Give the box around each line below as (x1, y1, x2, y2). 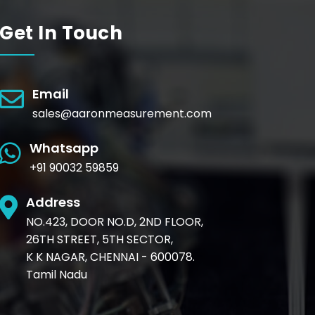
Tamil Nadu (26, 266, 88, 283)
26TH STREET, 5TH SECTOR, (26, 231, 174, 248)
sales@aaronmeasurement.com (32, 105, 212, 122)
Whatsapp (30, 139, 99, 157)
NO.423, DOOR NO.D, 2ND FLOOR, (26, 214, 204, 231)
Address (26, 193, 81, 212)
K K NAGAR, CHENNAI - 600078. (26, 249, 195, 266)
